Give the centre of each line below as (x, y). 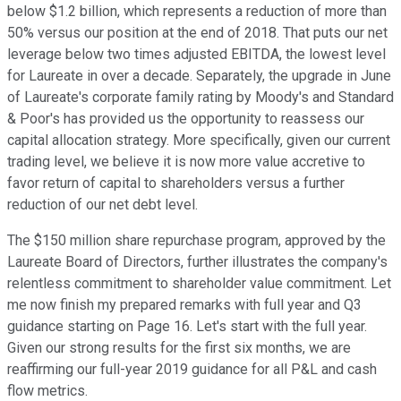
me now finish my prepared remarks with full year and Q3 (184, 305)
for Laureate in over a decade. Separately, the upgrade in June (199, 76)
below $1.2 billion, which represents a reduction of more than (197, 12)
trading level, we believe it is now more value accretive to (186, 162)
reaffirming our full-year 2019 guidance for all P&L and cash (192, 370)
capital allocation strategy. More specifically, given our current (199, 141)
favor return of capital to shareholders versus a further (176, 183)
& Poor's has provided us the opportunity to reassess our (186, 119)
